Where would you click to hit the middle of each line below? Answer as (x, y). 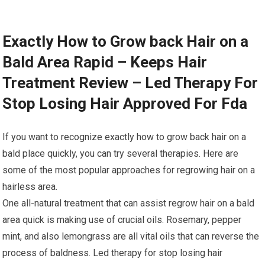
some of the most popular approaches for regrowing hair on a (129, 170)
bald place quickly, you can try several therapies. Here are (121, 153)
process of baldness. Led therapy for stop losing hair (113, 253)
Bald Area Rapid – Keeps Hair (105, 62)
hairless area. (30, 186)
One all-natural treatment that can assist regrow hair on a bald (129, 203)
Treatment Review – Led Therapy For (130, 83)
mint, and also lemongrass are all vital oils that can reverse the (131, 236)
